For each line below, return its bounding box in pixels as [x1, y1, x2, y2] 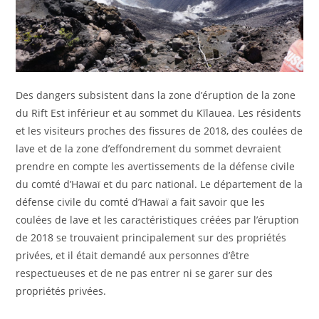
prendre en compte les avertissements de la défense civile [16, 159, 296, 173]
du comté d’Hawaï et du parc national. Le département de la [16, 177, 303, 191]
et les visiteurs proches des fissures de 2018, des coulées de [16, 123, 303, 137]
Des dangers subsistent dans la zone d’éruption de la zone [16, 88, 296, 102]
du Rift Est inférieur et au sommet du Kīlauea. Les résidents [16, 105, 302, 120]
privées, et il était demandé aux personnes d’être [16, 248, 250, 262]
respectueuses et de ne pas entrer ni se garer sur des [16, 266, 273, 280]
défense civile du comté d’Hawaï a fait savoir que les [16, 194, 266, 209]
